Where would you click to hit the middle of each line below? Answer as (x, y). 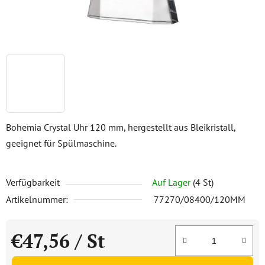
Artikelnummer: (37, 199)
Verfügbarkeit (33, 182)
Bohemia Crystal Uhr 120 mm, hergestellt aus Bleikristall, (121, 127)
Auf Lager (172, 182)
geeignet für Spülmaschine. (61, 143)
